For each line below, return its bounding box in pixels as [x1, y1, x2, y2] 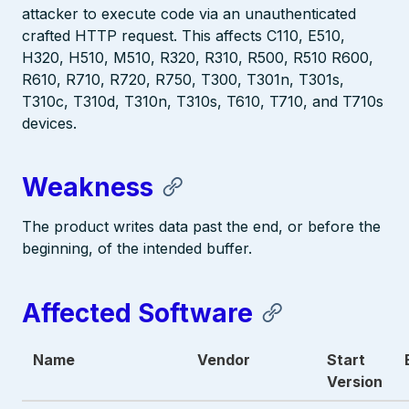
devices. [22, 114, 77, 132]
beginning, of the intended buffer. [22, 239, 252, 258]
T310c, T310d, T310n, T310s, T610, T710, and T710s [22, 92, 383, 110]
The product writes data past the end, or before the [22, 217, 381, 236]
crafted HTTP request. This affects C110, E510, [22, 26, 345, 45]
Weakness [22, 172, 153, 204]
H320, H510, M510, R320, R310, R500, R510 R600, [22, 48, 373, 67]
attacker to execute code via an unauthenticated [22, 5, 356, 23]
